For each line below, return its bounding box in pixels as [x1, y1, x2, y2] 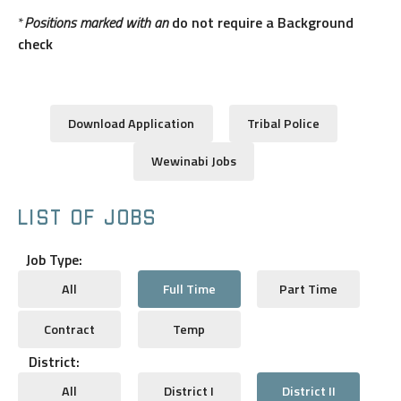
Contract [44, 319, 96, 339]
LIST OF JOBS [18, 209, 158, 227]
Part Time [279, 278, 338, 299]
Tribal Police [247, 114, 320, 134]
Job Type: [25, 248, 82, 270]
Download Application [68, 114, 195, 134]
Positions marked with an [24, 12, 172, 34]
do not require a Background [172, 12, 354, 34]
